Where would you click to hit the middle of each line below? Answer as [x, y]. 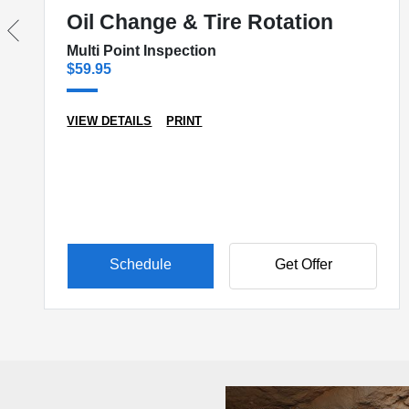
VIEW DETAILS [110, 121]
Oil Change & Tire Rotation [200, 22]
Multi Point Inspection [142, 51]
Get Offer [303, 265]
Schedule [141, 265]
